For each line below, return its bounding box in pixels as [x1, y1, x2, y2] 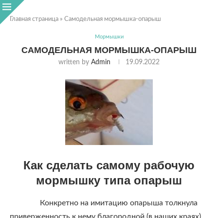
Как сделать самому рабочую [23, 159, 195, 172]
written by [58, 59, 91, 66]
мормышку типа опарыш [36, 174, 182, 187]
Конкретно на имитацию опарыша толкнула [24, 199, 198, 207]
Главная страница [10, 16, 58, 22]
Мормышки [94, 34, 124, 39]
